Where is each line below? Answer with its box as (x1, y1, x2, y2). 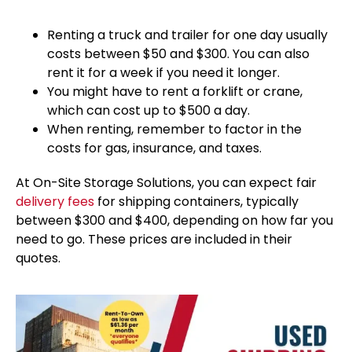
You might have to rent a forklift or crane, (47, 82, 302, 101)
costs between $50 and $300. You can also (47, 44, 310, 63)
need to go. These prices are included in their (16, 229, 292, 248)
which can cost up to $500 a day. (47, 101, 250, 119)
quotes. (16, 248, 60, 267)
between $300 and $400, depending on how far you (16, 211, 333, 229)
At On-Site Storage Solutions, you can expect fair (16, 173, 317, 192)
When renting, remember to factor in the (47, 119, 302, 138)
